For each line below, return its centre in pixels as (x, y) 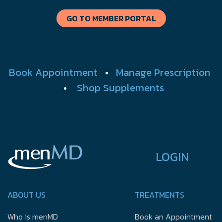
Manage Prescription (163, 72)
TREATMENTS (160, 195)
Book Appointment (53, 72)
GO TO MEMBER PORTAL (111, 19)
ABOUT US (27, 195)
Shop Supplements (120, 88)
